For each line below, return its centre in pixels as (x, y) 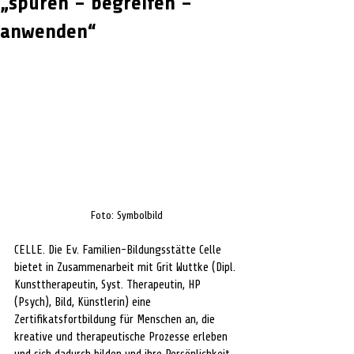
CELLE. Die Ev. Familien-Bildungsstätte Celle (119, 250)
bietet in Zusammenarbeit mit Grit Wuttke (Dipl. (126, 267)
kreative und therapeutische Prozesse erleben (122, 337)
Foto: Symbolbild (126, 215)
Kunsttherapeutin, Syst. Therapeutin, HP (109, 284)
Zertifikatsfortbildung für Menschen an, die (116, 319)
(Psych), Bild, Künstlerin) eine (84, 302)
